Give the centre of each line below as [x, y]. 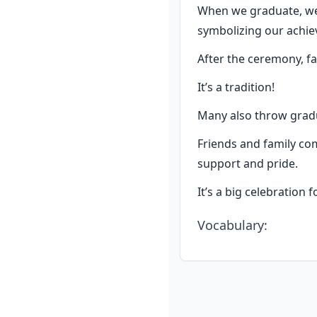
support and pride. [248, 163]
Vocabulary [231, 225]
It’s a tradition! [236, 87]
